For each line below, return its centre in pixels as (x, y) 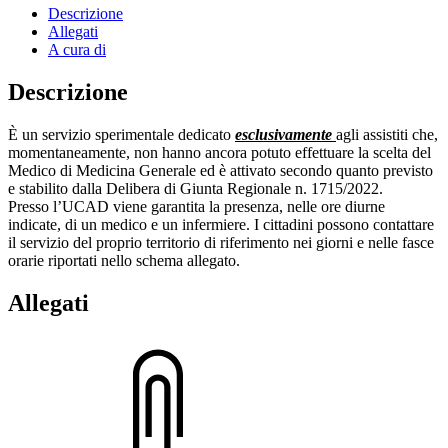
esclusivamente (285, 134)
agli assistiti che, (387, 134)
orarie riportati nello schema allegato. (126, 260)
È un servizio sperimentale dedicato (121, 134)
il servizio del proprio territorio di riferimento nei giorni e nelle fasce (221, 242)
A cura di (77, 49)
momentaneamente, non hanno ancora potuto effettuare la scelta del (219, 152)
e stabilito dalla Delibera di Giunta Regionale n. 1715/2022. (197, 188)
